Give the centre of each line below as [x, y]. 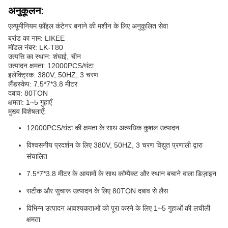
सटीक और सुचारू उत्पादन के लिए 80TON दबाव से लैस [97, 191]
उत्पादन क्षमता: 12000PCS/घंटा [51, 66]
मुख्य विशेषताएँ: [27, 112]
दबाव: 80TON [28, 93]
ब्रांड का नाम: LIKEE [36, 38]
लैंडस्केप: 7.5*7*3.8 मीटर [43, 84]
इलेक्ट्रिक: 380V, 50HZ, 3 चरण [53, 75]
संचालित [37, 156]
